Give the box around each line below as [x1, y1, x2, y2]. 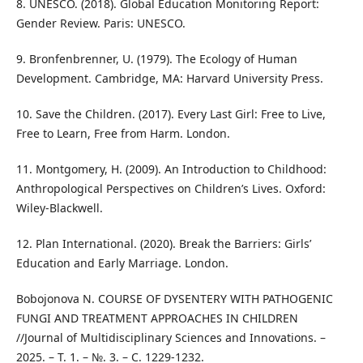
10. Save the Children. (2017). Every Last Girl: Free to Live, [15, 106, 326, 122]
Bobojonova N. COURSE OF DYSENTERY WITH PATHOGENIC [15, 291, 333, 307]
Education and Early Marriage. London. [15, 255, 228, 271]
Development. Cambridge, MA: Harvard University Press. [15, 70, 323, 87]
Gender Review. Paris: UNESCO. [15, 15, 186, 32]
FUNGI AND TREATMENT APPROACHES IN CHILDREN [15, 310, 298, 327]
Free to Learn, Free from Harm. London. [15, 126, 230, 142]
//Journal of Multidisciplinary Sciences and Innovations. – [15, 330, 326, 346]
